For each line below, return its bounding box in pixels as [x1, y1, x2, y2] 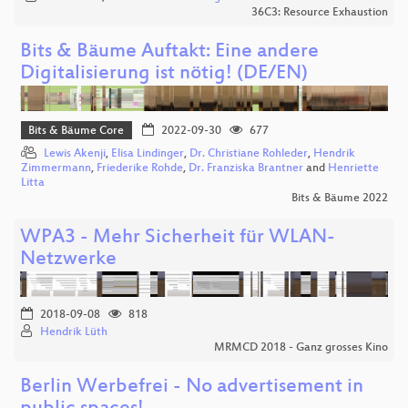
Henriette [328, 161, 379, 175]
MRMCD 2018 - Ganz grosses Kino [214, 341, 388, 354]
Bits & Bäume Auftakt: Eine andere [20, 41, 319, 65]
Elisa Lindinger [111, 147, 184, 160]
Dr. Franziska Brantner [189, 161, 303, 175]
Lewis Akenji [44, 147, 106, 160]
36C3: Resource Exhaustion [251, 6, 388, 20]
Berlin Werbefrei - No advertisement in [20, 375, 363, 399]
